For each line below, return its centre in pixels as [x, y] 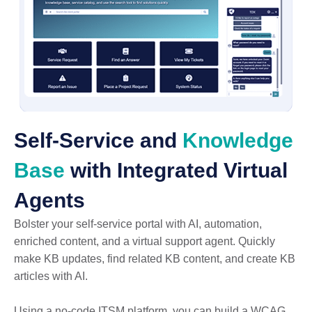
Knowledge [238, 140]
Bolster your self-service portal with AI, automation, [138, 224]
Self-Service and [98, 140]
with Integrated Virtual [176, 170]
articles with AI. [51, 276]
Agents [49, 200]
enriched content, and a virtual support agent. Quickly [145, 241]
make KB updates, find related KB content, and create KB [155, 258]
